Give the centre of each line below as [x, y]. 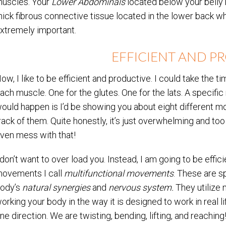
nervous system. [142, 187]
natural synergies [57, 187]
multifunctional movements [119, 173]
